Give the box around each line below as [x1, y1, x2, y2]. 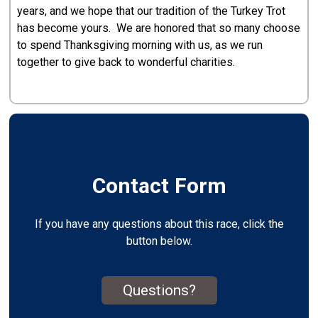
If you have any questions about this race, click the [34, 217, 284, 231]
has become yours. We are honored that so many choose [17, 21, 301, 35]
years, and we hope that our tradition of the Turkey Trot [17, 4, 286, 18]
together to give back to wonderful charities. [17, 55, 236, 69]
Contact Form [92, 173, 226, 199]
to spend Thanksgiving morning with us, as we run [17, 38, 263, 52]
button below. [126, 234, 192, 248]
